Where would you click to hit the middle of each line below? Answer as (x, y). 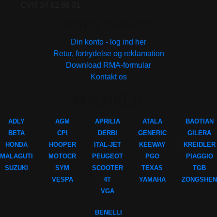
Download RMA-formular (108, 65)
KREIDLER (199, 145)
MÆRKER (108, 101)
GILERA (199, 133)
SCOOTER (107, 168)
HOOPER (62, 145)
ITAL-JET (107, 145)
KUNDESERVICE (108, 26)
